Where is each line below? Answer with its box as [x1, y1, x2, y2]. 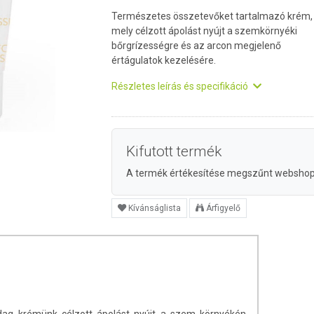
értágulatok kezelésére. [111, 55, 216, 66]
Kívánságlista [128, 203, 181, 213]
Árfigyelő [206, 203, 240, 213]
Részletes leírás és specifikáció [111, 81, 250, 92]
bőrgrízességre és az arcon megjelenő [111, 40, 281, 51]
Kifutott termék [126, 143, 221, 160]
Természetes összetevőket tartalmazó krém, [111, 11, 313, 22]
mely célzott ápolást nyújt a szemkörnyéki [111, 25, 297, 36]
